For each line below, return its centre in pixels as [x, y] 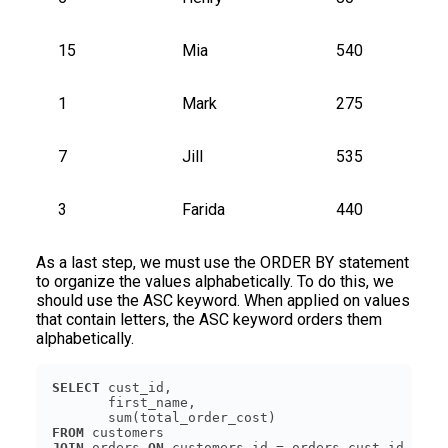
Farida [203, 209]
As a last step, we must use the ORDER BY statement [222, 262]
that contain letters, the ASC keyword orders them [209, 319]
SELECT [76, 387]
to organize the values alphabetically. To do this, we [215, 281]
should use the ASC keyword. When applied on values [223, 300]
